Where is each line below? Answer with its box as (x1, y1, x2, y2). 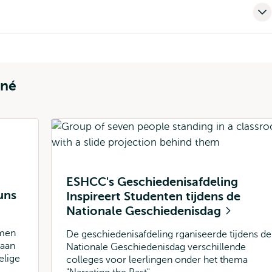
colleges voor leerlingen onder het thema (66, 254, 248, 265)
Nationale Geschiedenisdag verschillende (66, 242, 246, 253)
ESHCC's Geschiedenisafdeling (66, 175, 238, 189)
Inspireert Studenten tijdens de (66, 189, 240, 203)
